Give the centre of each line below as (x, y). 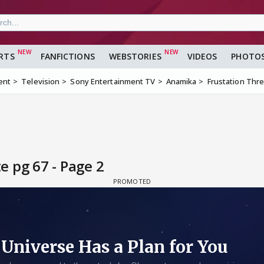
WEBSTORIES (135, 57)
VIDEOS (202, 57)
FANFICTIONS (67, 57)
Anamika (181, 82)
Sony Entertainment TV (113, 82)
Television (41, 82)
